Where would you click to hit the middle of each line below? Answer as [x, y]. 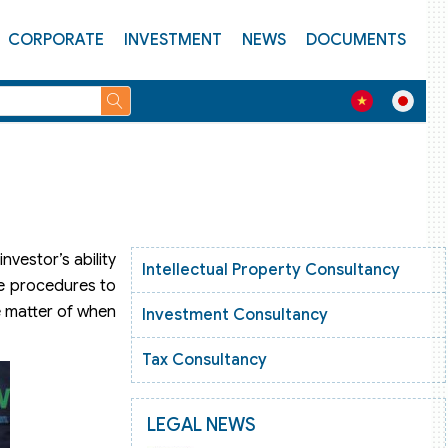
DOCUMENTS [356, 40]
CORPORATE [56, 40]
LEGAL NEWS [201, 425]
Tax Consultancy [204, 360]
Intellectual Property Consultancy [271, 270]
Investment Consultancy [235, 315]
